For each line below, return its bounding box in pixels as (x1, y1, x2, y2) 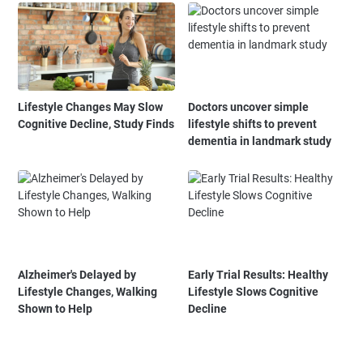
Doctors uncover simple (188, 100, 310, 114)
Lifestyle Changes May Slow (18, 100, 163, 114)
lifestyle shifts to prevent (188, 117, 318, 131)
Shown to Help (18, 302, 92, 316)
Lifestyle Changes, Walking (18, 285, 157, 299)
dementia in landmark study (188, 135, 332, 148)
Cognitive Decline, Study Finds (18, 117, 174, 131)
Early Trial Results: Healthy (188, 268, 329, 282)
